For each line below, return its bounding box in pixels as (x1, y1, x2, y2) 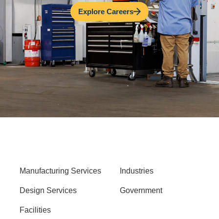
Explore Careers (78, 7, 133, 16)
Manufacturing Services (19, 167, 101, 175)
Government (120, 186, 163, 195)
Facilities (19, 206, 51, 215)
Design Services (19, 186, 77, 195)
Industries (120, 167, 154, 175)
